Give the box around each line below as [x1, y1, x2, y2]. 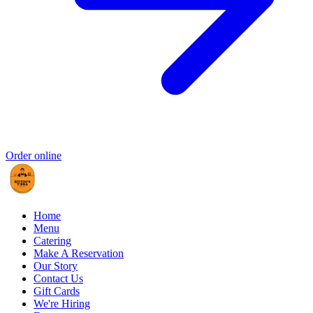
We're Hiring [34, 298, 90, 310]
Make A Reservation [34, 247, 124, 260]
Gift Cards [34, 285, 80, 298]
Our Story [34, 260, 78, 272]
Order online [6, 150, 61, 162]
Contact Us [34, 272, 83, 285]
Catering [34, 235, 71, 247]
